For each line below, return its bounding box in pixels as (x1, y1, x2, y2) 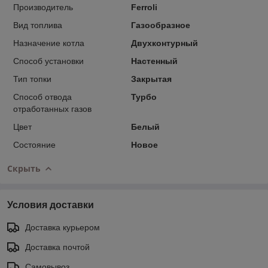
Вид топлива (13, 20, 62, 30)
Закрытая (130, 74, 172, 84)
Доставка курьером (25, 222, 100, 232)
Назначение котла (13, 38, 84, 48)
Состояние (13, 139, 56, 150)
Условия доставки (7, 199, 94, 210)
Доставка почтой (25, 242, 90, 252)
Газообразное (130, 20, 190, 30)
